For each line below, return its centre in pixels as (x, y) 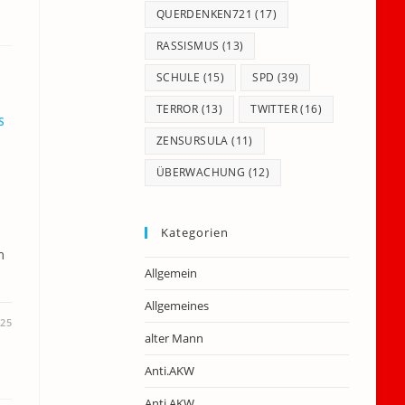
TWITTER (274, 109)
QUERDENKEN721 (204, 14)
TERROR (177, 109)
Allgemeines (176, 306)
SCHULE (178, 77)
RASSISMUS (188, 46)
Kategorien (194, 232)
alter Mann (174, 338)
